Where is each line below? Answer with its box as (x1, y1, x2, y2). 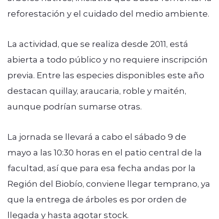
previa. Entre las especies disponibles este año (7, 69, 204, 80)
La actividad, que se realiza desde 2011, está (7, 38, 188, 49)
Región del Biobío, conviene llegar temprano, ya (7, 177, 210, 189)
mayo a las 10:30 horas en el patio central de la (7, 146, 202, 157)
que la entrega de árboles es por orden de (7, 193, 187, 204)
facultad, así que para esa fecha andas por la (7, 162, 196, 173)
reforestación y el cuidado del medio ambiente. (7, 7, 209, 19)
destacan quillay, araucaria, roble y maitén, (7, 85, 186, 96)
